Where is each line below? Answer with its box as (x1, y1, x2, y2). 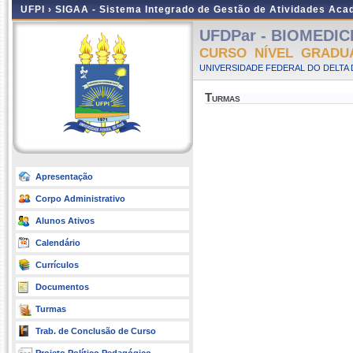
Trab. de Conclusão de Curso (35, 326, 156, 336)
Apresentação (35, 172, 93, 181)
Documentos (35, 282, 89, 292)
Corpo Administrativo (35, 194, 125, 203)
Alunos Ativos (35, 216, 95, 225)
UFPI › (20, 4, 55, 15)
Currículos (35, 260, 79, 269)
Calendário (35, 238, 80, 247)
